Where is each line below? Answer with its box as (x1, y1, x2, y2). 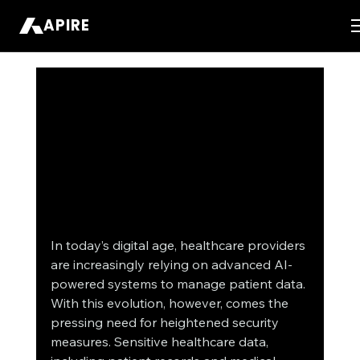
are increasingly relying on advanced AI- (50, 256, 292, 273)
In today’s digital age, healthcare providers (50, 237, 309, 254)
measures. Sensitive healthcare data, (50, 333, 272, 350)
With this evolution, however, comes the (50, 295, 292, 312)
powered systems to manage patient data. (50, 276, 309, 292)
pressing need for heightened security (50, 314, 282, 331)
